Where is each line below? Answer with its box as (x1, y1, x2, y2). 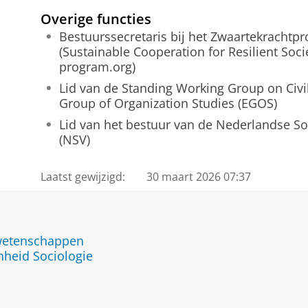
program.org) (58, 58, 135, 76)
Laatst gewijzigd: (40, 168, 125, 184)
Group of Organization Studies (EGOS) (58, 95, 277, 112)
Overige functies (40, 8, 151, 28)
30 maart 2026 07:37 (146, 168, 252, 184)
